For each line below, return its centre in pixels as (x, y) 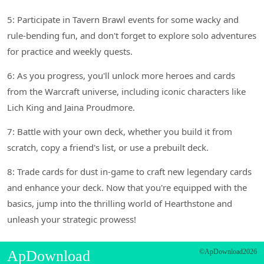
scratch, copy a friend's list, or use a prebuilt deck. (108, 147)
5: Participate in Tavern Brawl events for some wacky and (123, 19)
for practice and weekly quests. (70, 51)
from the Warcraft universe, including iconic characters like (126, 91)
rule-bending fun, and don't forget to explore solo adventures (132, 35)
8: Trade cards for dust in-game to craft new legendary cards (129, 171)
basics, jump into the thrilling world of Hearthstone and (120, 203)
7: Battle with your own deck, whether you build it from (120, 131)
